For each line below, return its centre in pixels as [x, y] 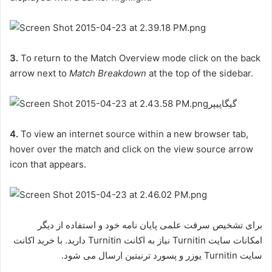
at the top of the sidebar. [200, 73]
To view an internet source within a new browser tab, [134, 134]
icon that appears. [48, 164]
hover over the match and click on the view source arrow [131, 149]
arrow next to [39, 73]
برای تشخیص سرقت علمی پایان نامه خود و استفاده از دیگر [150, 225]
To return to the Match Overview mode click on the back [141, 58]
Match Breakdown [108, 73]
